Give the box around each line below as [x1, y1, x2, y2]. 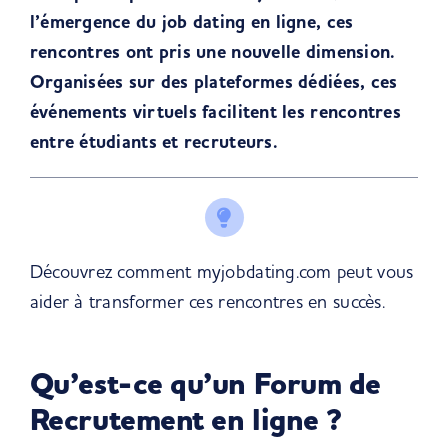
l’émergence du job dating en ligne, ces [29, 10, 354, 34]
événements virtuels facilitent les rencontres [29, 100, 401, 124]
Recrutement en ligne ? [29, 400, 342, 442]
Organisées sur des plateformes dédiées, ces [29, 70, 398, 94]
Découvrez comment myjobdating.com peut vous [29, 260, 414, 283]
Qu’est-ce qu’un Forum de [29, 364, 381, 406]
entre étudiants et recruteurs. [29, 130, 278, 154]
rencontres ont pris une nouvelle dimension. [29, 40, 396, 64]
